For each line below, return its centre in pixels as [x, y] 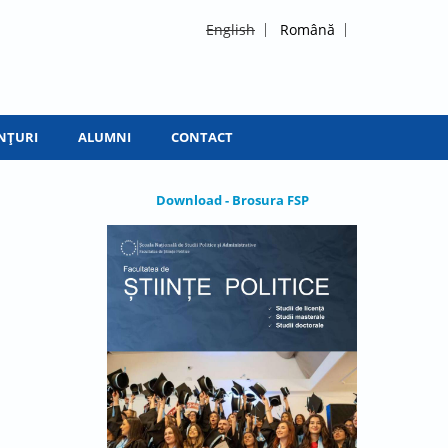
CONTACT [202, 137]
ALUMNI [104, 137]
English [230, 29]
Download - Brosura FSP [232, 200]
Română [307, 29]
